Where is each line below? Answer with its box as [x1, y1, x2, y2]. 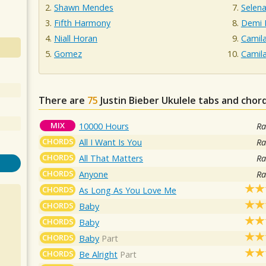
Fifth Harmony [54, 17, 110, 29]
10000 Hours [79, 120, 129, 132]
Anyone [79, 168, 109, 180]
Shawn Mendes [54, 2, 113, 14]
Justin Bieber [100, 93, 159, 107]
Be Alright [79, 248, 118, 260]
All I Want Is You [79, 136, 142, 148]
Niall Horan [54, 33, 97, 45]
